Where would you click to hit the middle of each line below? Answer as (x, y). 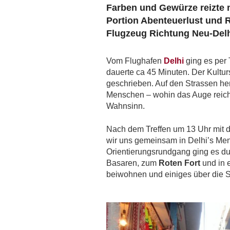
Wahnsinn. (126, 106)
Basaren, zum (132, 163)
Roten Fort (179, 163)
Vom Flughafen (135, 61)
